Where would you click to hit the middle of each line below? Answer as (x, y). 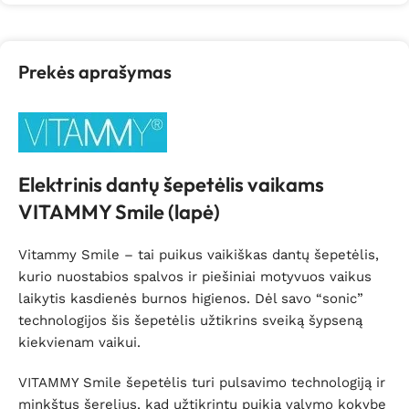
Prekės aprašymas (95, 72)
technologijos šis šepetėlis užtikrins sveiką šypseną (190, 321)
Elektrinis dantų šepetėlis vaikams (171, 185)
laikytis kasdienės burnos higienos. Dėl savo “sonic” (191, 299)
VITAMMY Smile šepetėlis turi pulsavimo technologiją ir (202, 383)
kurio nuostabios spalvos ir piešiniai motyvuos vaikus (195, 277)
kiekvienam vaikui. (82, 343)
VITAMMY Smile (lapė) (119, 212)
